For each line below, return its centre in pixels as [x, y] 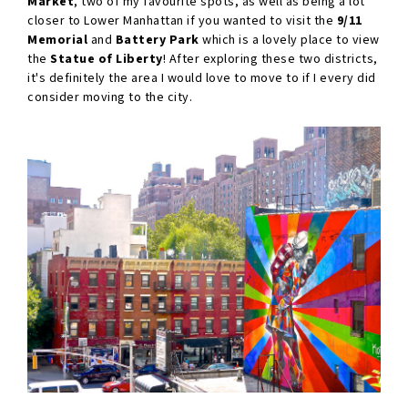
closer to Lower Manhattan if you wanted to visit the [182, 21]
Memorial [57, 41]
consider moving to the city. [110, 98]
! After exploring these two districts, [270, 60]
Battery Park [157, 41]
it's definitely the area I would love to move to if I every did [202, 79]
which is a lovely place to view [289, 41]
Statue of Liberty [107, 60]
